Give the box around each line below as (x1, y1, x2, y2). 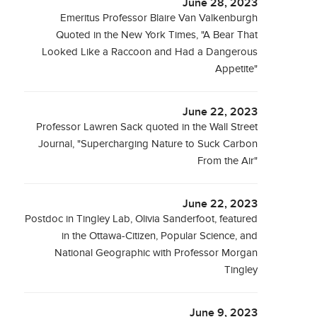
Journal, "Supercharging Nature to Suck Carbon (38, 138, 258, 150)
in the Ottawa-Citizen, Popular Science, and (62, 230, 258, 242)
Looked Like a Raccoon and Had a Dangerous (42, 46, 258, 58)
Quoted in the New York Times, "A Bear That (56, 29, 258, 41)
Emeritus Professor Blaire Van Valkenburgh (60, 12, 258, 24)
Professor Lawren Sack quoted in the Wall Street (36, 121, 258, 133)
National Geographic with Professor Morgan (54, 247, 258, 259)
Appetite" (215, 63, 258, 75)
